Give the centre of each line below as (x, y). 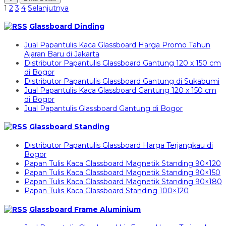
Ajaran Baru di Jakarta (62, 54)
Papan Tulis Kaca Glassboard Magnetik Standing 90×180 (123, 181)
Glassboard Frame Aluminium (85, 209)
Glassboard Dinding (67, 26)
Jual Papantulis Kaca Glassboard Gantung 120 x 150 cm (120, 90)
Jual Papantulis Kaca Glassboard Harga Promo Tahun (117, 45)
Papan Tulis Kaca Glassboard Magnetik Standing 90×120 (123, 163)
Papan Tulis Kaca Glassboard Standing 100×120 (106, 190)
